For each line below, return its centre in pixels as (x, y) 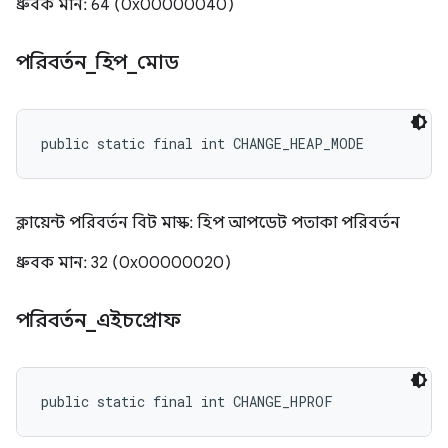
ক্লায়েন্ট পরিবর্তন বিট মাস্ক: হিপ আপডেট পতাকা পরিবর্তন (208, 223)
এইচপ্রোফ (140, 320)
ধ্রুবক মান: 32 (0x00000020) (123, 263)
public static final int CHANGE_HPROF (187, 401)
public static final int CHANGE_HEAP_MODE (202, 143)
